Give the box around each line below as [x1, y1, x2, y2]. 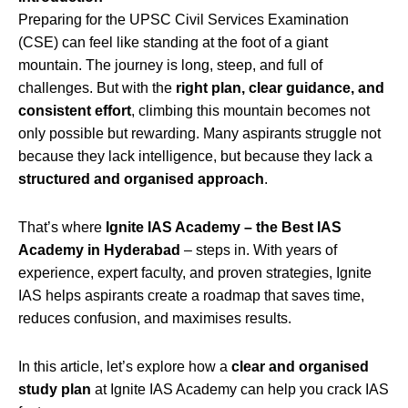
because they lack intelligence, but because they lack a [18, 148, 372, 164]
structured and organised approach [18, 170, 264, 187]
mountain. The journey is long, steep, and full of [18, 56, 322, 73]
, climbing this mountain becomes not [131, 102, 370, 118]
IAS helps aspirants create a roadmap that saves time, [18, 287, 364, 303]
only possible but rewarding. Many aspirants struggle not [18, 125, 381, 141]
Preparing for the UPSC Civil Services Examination [18, 11, 349, 27]
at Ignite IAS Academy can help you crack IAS [91, 381, 389, 397]
